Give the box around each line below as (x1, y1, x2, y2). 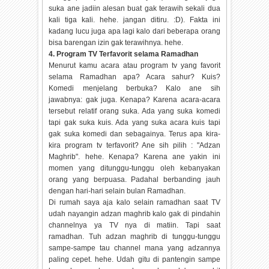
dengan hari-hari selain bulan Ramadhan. (49, 187, 186, 196)
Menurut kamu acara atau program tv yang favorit (49, 61, 220, 70)
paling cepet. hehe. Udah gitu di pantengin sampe (49, 255, 220, 264)
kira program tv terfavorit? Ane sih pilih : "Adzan (49, 141, 220, 150)
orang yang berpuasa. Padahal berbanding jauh (49, 175, 220, 184)
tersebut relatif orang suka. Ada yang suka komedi (49, 107, 220, 116)
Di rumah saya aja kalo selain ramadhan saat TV (49, 198, 220, 207)
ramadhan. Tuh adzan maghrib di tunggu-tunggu (49, 232, 220, 241)
